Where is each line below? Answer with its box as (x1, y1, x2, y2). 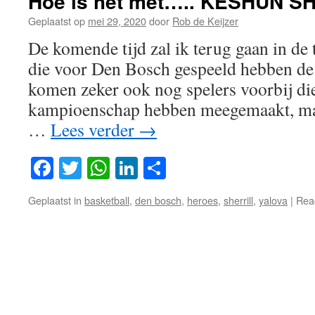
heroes (187, 193, 218, 208)
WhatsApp (110, 153, 205, 184)
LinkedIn (138, 153, 220, 184)
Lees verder (51, 117, 139, 141)
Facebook (53, 153, 140, 184)
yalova (259, 193, 288, 208)
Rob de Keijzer (172, 13, 238, 28)
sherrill (224, 193, 253, 208)
